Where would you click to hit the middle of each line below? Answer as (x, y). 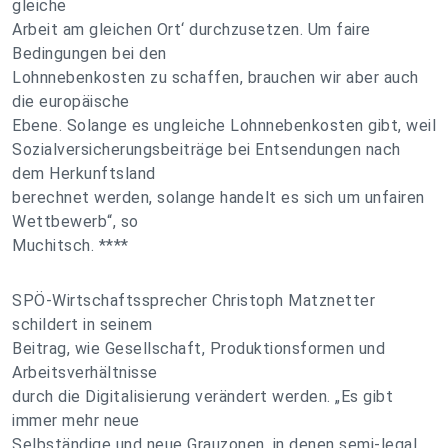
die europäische (71, 101)
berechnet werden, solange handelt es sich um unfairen (218, 197)
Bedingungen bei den (89, 53)
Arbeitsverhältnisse (85, 372)
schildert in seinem (82, 324)
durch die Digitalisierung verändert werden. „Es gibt (202, 396)
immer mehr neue (76, 420)
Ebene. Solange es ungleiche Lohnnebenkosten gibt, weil (224, 125)
